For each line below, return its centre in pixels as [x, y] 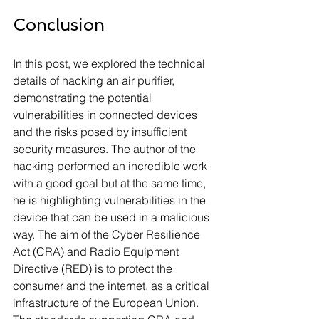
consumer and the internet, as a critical [113, 286]
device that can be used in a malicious [113, 218]
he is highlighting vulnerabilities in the [111, 200]
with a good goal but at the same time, [111, 183]
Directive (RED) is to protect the [94, 269]
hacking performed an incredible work [111, 166]
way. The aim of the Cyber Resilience [108, 235]
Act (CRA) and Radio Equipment [97, 252]
